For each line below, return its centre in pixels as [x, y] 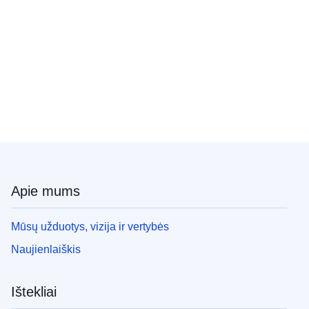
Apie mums [46, 191]
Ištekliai [34, 292]
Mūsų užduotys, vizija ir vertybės [90, 227]
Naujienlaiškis [46, 249]
